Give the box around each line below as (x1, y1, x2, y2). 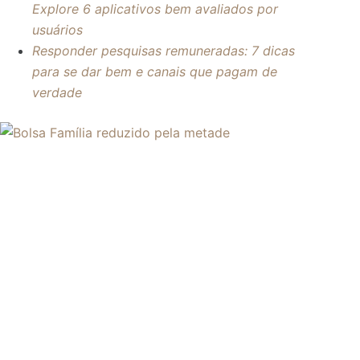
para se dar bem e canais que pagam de (32, 63, 277, 80)
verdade (32, 84, 82, 100)
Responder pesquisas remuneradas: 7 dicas (32, 42, 295, 59)
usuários (32, 21, 83, 38)
